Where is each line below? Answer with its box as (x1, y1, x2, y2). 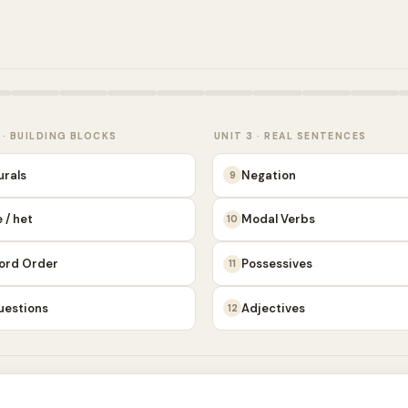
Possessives (241, 256, 312, 272)
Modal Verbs (241, 211, 315, 228)
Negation (241, 167, 296, 183)
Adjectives (241, 300, 305, 316)
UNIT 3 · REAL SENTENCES (214, 129, 367, 142)
